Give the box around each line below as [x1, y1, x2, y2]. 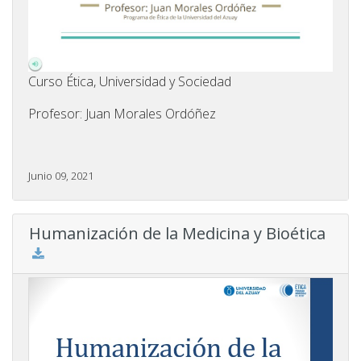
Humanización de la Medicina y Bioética [29, 222, 326, 245]
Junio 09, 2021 [28, 168, 93, 184]
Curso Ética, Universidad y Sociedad [28, 73, 231, 91]
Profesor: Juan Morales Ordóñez [28, 105, 219, 123]
